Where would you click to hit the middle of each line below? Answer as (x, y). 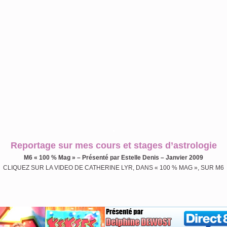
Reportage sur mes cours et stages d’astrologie (113, 145)
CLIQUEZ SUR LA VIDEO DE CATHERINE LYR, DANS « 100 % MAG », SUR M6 (113, 168)
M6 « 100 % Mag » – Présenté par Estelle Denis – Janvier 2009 (113, 158)
